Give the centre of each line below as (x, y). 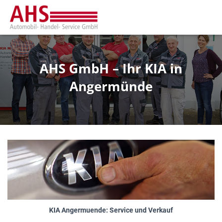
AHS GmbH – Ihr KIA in (111, 68)
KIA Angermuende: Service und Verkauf (111, 210)
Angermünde (111, 86)
